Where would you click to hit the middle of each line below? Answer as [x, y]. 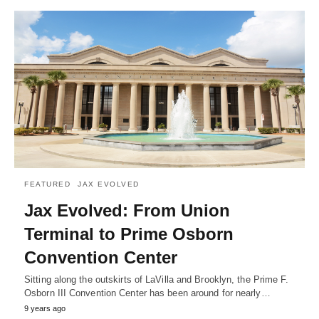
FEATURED [47, 184]
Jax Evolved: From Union [127, 211]
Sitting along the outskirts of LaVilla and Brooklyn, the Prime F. [157, 280]
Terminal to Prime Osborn [129, 234]
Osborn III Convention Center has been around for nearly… [147, 293]
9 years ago [45, 309]
